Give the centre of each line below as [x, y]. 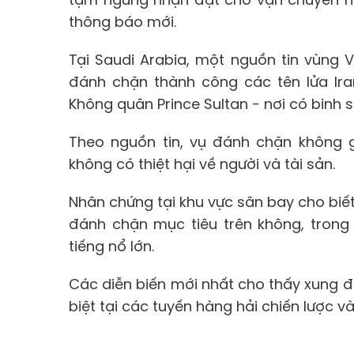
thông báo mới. [122, 21]
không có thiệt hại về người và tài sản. [202, 164]
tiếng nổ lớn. [111, 246]
